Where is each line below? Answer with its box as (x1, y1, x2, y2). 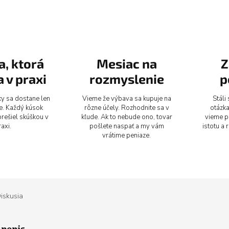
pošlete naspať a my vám (89, 121, 164, 131)
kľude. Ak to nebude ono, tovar (81, 112, 172, 122)
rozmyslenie (89, 71, 164, 86)
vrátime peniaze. (102, 130, 151, 140)
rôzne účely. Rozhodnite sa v (84, 103, 169, 112)
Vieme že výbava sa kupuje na (82, 94, 171, 103)
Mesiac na (96, 55, 157, 71)
